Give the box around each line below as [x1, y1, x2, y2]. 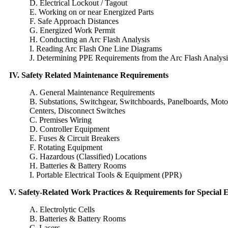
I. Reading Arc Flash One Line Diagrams [30, 44, 162, 53]
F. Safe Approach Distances [30, 17, 119, 26]
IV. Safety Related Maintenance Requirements [9, 71, 168, 80]
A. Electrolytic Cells [30, 205, 95, 214]
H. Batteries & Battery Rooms [30, 161, 126, 170]
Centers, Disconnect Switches [30, 106, 125, 116]
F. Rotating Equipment [30, 143, 102, 152]
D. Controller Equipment [30, 125, 109, 134]
